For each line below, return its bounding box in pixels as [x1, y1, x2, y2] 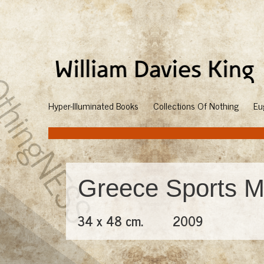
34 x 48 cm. [78, 209, 143, 232]
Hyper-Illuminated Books [48, 97, 138, 113]
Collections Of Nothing [153, 97, 239, 113]
